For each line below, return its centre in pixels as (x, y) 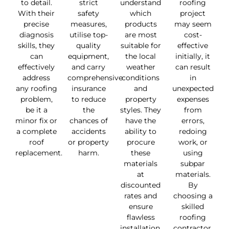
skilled (193, 207)
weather (141, 67)
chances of (88, 121)
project (193, 14)
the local (141, 56)
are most (141, 35)
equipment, (88, 56)
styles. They (141, 110)
